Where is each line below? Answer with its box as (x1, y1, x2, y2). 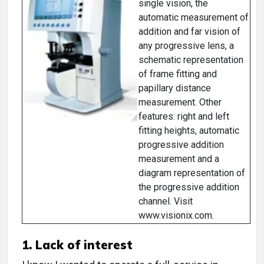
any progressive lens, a (138, 40, 234, 52)
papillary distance (138, 82, 211, 94)
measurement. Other (138, 97, 222, 108)
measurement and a (138, 153, 219, 165)
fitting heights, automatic (138, 125, 239, 137)
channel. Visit (138, 196, 193, 207)
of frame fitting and (138, 68, 217, 80)
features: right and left (138, 111, 229, 123)
